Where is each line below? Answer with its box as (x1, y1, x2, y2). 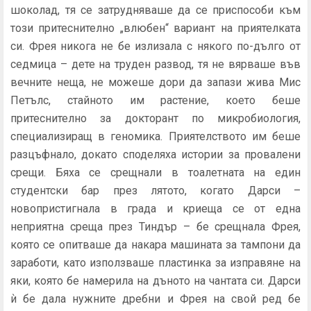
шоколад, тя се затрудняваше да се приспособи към (10, 3, 301, 17)
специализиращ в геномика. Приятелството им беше (10, 130, 301, 143)
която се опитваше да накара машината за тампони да (10, 238, 301, 251)
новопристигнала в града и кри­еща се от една (10, 202, 301, 215)
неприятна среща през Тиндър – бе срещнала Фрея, (10, 220, 301, 233)
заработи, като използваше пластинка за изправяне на (10, 256, 301, 269)
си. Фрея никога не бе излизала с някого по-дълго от (10, 40, 301, 53)
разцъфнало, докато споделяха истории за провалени (10, 148, 301, 161)
